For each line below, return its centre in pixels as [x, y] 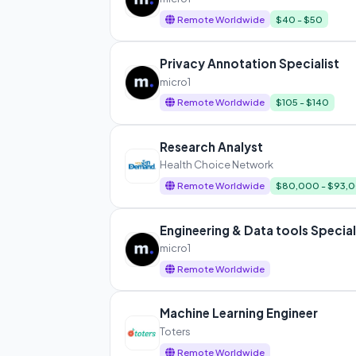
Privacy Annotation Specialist [249, 64]
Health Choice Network [216, 164]
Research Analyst [211, 146]
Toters [175, 331]
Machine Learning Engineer [238, 313]
